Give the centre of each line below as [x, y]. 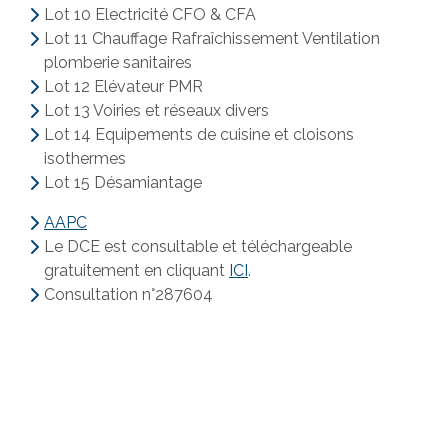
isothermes [85, 158]
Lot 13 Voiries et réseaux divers [156, 110]
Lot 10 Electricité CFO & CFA [150, 14]
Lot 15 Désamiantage [123, 182]
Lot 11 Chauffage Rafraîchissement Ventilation [212, 38]
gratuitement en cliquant [136, 270]
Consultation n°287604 [128, 294]
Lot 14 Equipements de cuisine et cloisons [199, 134]
